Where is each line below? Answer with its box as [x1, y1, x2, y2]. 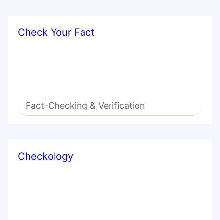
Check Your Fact [18, 27, 94, 39]
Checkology [18, 150, 73, 163]
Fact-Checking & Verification [26, 100, 145, 111]
